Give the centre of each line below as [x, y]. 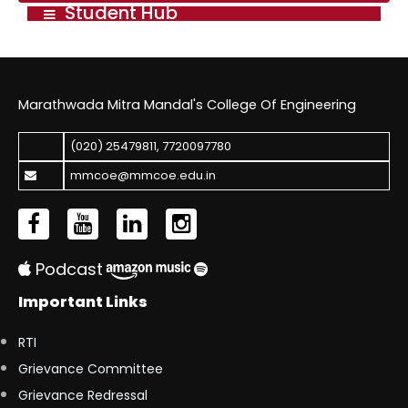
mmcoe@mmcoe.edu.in [143, 176]
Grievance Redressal [83, 396]
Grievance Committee [91, 369]
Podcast [67, 269]
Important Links [83, 301]
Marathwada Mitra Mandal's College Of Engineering [187, 104]
